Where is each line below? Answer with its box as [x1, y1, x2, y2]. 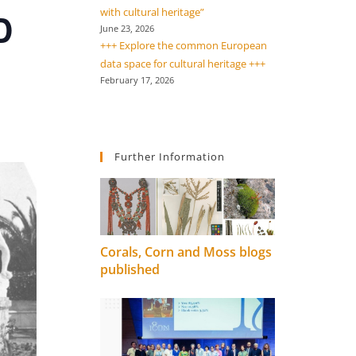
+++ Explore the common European [100, 38, 267, 52]
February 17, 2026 [100, 75, 174, 86]
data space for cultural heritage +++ [100, 56, 265, 71]
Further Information [114, 149, 225, 164]
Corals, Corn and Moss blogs [100, 243, 272, 261]
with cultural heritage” [100, 5, 204, 19]
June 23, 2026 [100, 23, 154, 34]
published [100, 261, 160, 279]
